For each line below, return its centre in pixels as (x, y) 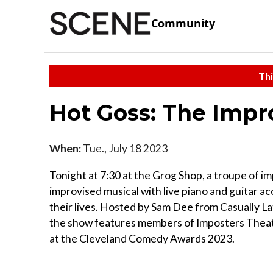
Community (183, 23)
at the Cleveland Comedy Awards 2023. (142, 238)
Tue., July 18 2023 (124, 148)
